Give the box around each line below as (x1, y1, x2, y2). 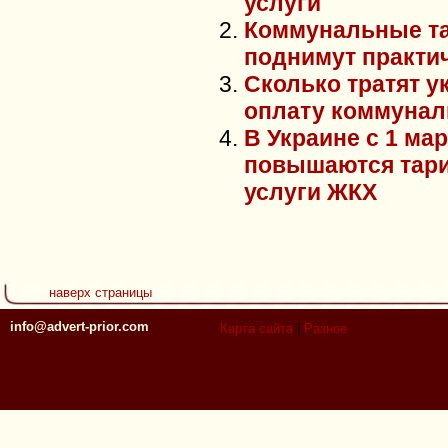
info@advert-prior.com (10, 319, 149, 334)
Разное (304, 321, 347, 336)
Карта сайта (220, 321, 293, 336)
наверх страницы (49, 285, 152, 300)
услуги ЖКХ (243, 179, 377, 206)
